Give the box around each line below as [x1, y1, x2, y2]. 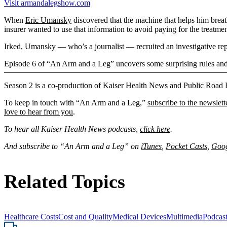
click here [140, 124, 170, 133]
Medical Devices [112, 212, 166, 221]
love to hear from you [4, 107, 73, 116]
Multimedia [166, 212, 203, 221]
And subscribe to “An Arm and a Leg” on [4, 141, 141, 150]
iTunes [141, 141, 162, 150]
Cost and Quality [58, 212, 112, 221]
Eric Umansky [25, 15, 71, 24]
